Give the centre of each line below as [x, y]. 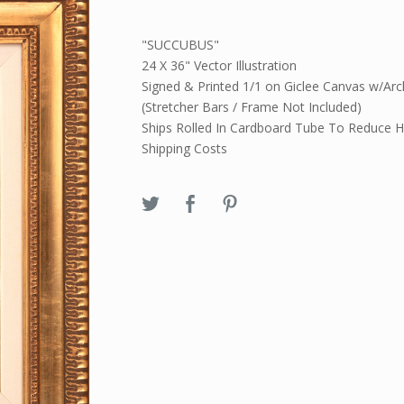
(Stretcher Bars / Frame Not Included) [252, 107]
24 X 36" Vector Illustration [220, 66]
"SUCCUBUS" [181, 45]
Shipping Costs [185, 149]
